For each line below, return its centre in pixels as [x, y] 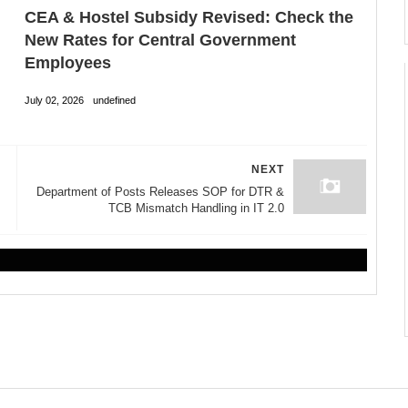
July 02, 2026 [54, 100]
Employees [67, 63]
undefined [114, 100]
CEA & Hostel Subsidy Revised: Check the [189, 18]
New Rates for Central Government [160, 41]
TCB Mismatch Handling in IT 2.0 [197, 209]
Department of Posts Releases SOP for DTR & [161, 192]
